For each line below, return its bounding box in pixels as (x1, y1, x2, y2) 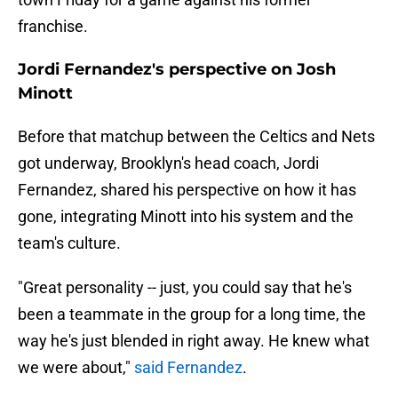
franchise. (18, 17, 88, 36)
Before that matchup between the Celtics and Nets (18, 127, 375, 147)
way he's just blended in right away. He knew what (18, 331, 370, 351)
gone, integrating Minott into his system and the (18, 207, 354, 227)
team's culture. (18, 234, 121, 253)
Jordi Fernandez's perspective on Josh (18, 60, 336, 80)
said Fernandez (134, 358, 243, 378)
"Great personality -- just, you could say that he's (18, 278, 352, 298)
